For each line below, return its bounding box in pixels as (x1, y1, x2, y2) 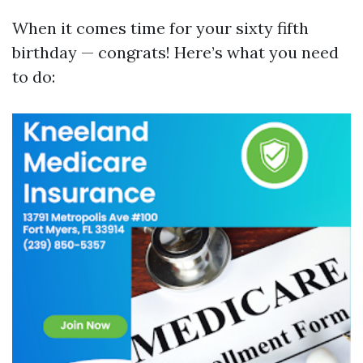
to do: (12, 66, 55, 87)
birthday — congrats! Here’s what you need (12, 42, 339, 62)
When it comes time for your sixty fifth (12, 18, 309, 38)
